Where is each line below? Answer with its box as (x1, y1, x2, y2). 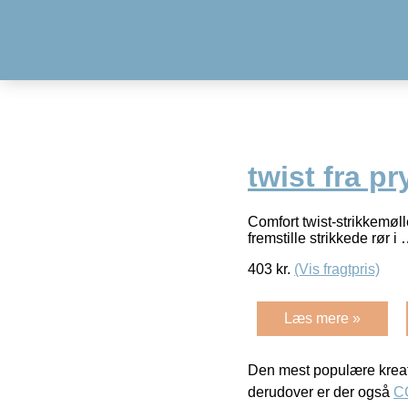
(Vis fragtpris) (294, 260, 380, 277)
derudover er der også (248, 383, 393, 400)
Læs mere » (284, 310, 361, 326)
